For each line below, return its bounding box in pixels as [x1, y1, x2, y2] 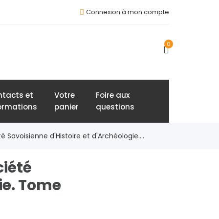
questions [96, 102, 134, 112]
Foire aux [96, 90, 130, 100]
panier [54, 102, 79, 112]
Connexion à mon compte [86, 7, 169, 17]
